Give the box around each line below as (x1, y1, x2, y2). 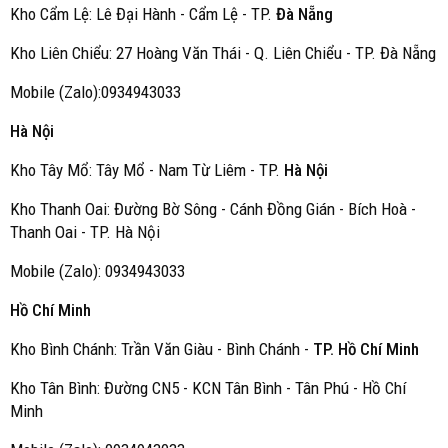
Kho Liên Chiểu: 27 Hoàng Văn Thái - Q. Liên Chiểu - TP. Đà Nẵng (10, 43, 436, 63)
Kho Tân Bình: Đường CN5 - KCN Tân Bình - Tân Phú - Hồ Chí (10, 378, 406, 398)
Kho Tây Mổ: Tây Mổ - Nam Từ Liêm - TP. (10, 160, 284, 180)
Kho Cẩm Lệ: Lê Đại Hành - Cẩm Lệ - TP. (10, 4, 276, 24)
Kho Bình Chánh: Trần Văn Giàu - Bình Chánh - (10, 339, 313, 359)
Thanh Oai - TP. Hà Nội (10, 222, 160, 242)
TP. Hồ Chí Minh (313, 339, 419, 359)
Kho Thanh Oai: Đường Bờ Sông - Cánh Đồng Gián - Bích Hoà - (10, 199, 416, 219)
